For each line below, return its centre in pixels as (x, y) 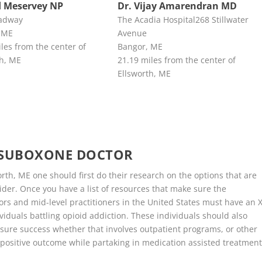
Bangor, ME (140, 46)
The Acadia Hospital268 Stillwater (183, 19)
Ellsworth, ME (144, 73)
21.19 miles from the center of (176, 60)
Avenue (132, 33)
